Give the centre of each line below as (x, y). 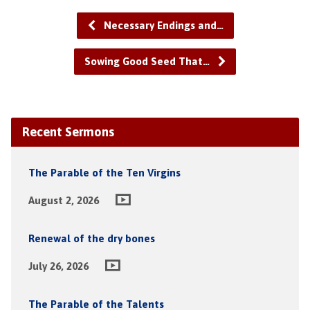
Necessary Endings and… (162, 25)
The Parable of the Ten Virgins (104, 172)
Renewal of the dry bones (91, 238)
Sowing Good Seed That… (148, 61)
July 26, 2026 (58, 266)
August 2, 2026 (63, 200)
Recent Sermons (68, 131)
